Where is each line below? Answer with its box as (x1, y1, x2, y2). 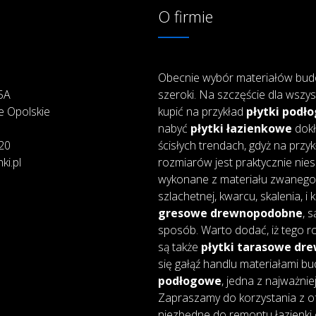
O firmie (157, 5, 213, 27)
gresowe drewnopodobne (157, 205, 303, 221)
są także (157, 238, 201, 255)
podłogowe (157, 272, 221, 288)
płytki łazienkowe (190, 120, 292, 136)
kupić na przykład (157, 103, 246, 119)
